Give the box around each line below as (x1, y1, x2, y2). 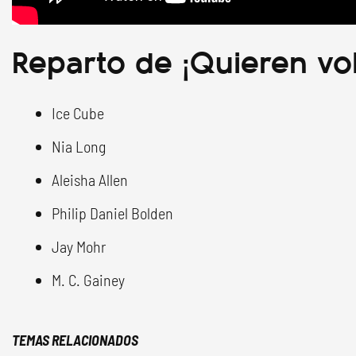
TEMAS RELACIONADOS (12, 331, 138, 350)
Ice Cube (52, 103, 104, 123)
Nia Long (52, 137, 106, 157)
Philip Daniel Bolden (52, 203, 173, 223)
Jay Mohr (52, 237, 106, 257)
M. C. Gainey (52, 270, 125, 290)
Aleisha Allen (52, 170, 128, 190)
